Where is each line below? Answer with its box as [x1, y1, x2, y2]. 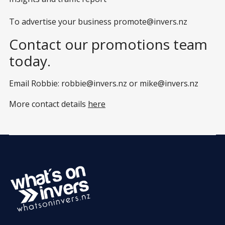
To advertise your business [9, 16, 114, 27]
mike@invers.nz [140, 78, 198, 89]
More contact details [9, 98, 88, 109]
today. [9, 51, 51, 70]
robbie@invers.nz [61, 78, 127, 89]
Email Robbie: [9, 78, 61, 89]
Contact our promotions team [9, 35, 207, 54]
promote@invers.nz [114, 16, 187, 27]
